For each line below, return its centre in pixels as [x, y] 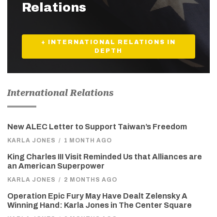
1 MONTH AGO [88, 140]
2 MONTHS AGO [91, 179]
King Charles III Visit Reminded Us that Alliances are [105, 156]
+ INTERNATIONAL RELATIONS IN [108, 42]
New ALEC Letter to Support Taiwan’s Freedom [97, 126]
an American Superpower [56, 166]
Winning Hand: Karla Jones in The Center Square [100, 205]
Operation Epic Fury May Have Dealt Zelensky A [97, 196]
